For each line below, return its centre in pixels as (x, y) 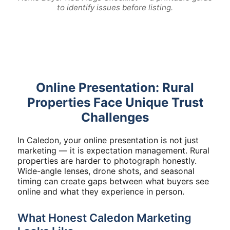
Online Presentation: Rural (115, 88)
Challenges (115, 117)
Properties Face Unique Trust (115, 102)
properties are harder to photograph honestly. (107, 161)
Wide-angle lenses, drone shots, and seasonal (106, 171)
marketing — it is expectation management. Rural (113, 150)
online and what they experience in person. (101, 191)
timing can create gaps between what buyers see (113, 181)
